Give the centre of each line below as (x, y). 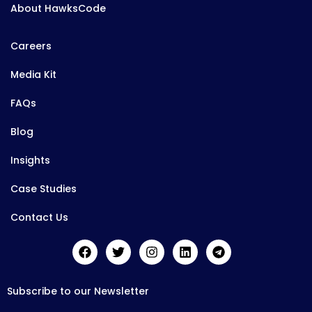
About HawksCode (58, 9)
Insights (30, 161)
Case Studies (44, 189)
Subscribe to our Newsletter (78, 291)
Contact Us (39, 218)
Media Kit (33, 75)
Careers (31, 46)
